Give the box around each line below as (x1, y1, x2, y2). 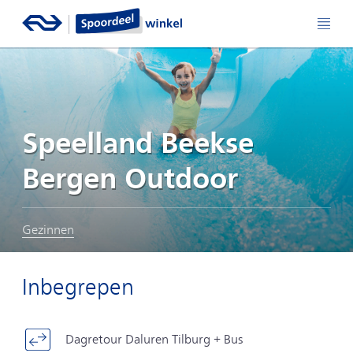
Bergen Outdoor (22, 162, 238, 195)
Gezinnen (22, 222, 74, 237)
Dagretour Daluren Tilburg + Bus (65, 332, 243, 347)
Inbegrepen (22, 275, 134, 300)
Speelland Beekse (22, 126, 254, 160)
